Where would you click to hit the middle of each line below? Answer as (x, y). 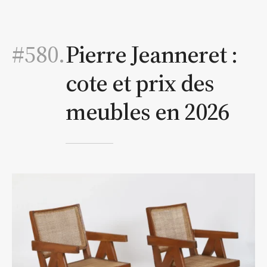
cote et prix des (140, 83)
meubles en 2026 (148, 111)
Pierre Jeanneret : (151, 54)
